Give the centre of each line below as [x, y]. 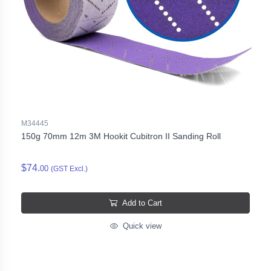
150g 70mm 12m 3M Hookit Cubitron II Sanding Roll [121, 136]
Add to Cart [142, 203]
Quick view [141, 226]
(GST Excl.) [69, 168]
